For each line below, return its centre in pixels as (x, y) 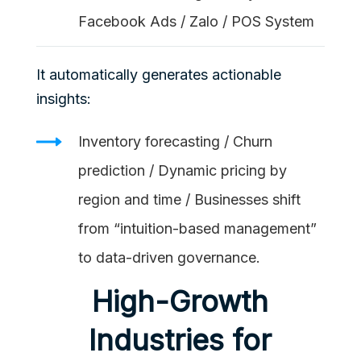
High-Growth (180, 301)
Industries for (180, 340)
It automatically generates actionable (158, 74)
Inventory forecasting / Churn (175, 141)
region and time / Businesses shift (189, 199)
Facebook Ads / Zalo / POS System (196, 21)
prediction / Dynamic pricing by (182, 170)
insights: (63, 98)
